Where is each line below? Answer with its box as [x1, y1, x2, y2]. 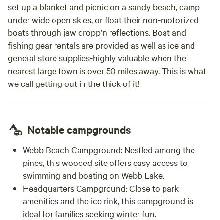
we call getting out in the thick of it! [8, 78, 139, 89]
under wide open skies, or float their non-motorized [8, 14, 199, 25]
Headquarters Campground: [23, 182, 127, 193]
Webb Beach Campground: [23, 144, 122, 155]
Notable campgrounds [27, 122, 131, 136]
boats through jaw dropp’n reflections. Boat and [8, 27, 186, 38]
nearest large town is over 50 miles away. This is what [8, 65, 206, 76]
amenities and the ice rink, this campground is [23, 195, 193, 206]
